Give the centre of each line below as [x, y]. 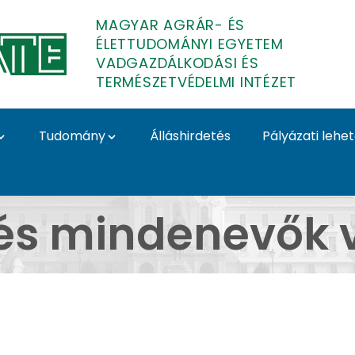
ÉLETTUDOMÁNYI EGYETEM [190, 44]
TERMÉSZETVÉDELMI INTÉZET [196, 82]
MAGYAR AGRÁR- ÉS [170, 25]
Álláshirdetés [190, 136]
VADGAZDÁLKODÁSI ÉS [177, 63]
